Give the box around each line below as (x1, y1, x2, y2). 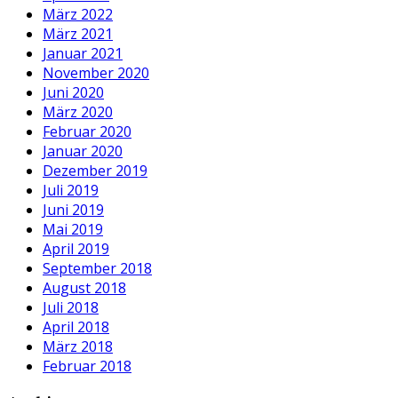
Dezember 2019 (43, 160, 147, 180)
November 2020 (43, 62, 149, 83)
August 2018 (43, 277, 126, 298)
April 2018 (43, 316, 109, 337)
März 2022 (43, 4, 113, 24)
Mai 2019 (43, 219, 103, 239)
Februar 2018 (43, 355, 131, 376)
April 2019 (43, 238, 109, 259)
